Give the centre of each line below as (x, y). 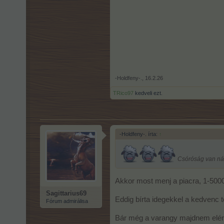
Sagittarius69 (66, 193)
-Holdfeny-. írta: (139, 134)
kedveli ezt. (148, 93)
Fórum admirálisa (67, 201)
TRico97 (123, 93)
